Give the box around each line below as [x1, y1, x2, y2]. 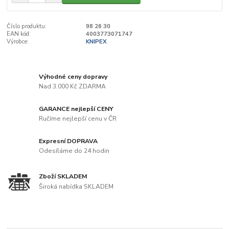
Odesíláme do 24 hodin [39, 147, 110, 155]
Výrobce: [7, 38, 29, 46]
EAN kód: [7, 30, 31, 38]
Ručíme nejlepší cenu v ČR [39, 114, 117, 123]
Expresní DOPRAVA [39, 136, 98, 145]
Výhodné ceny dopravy [39, 72, 108, 81]
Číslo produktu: [7, 22, 47, 31]
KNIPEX [85, 38, 107, 46]
